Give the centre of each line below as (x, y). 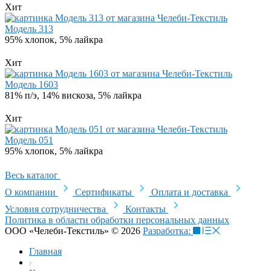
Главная (45, 251)
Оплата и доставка (191, 192)
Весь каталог (33, 175)
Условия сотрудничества (57, 209)
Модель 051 (29, 140)
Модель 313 (29, 29)
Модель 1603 (31, 84)
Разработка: (168, 231)
